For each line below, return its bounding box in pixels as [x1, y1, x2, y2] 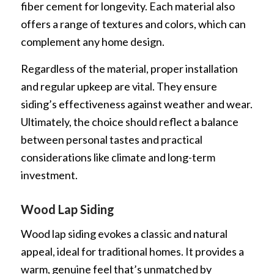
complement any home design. [20, 34, 165, 48]
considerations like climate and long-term [20, 150, 215, 164]
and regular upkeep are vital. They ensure [20, 79, 217, 93]
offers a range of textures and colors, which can [20, 17, 246, 31]
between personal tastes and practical [20, 132, 202, 146]
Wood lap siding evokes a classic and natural [20, 227, 228, 241]
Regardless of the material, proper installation [20, 61, 238, 75]
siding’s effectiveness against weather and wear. [20, 97, 253, 111]
